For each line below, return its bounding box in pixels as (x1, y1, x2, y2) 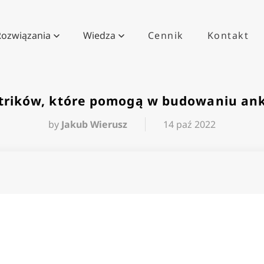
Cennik (147, 28, 184, 42)
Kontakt (207, 28, 249, 42)
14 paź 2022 (163, 118, 216, 131)
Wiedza (82, 28, 115, 42)
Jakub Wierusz (61, 118, 127, 131)
